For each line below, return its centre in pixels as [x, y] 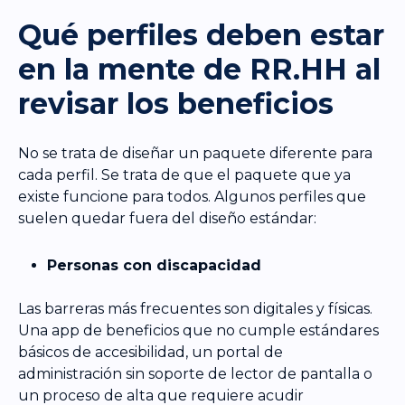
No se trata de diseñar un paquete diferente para [195, 154]
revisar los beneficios [176, 104]
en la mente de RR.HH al [199, 70]
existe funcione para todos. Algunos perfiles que [192, 197]
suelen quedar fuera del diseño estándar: [167, 219]
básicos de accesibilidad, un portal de [151, 353]
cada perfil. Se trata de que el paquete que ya [184, 175]
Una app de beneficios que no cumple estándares [198, 331]
